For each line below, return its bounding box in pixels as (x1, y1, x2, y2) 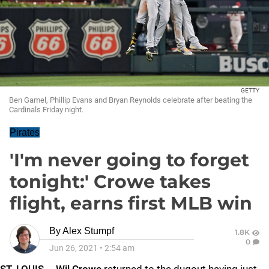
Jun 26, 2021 (49, 243, 98, 253)
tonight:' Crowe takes (10, 171, 211, 193)
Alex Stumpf (62, 226, 114, 236)
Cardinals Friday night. (9, 105, 83, 114)
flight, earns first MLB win (10, 192, 252, 214)
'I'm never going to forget (10, 149, 249, 171)
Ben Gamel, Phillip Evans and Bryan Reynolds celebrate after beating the (9, 95, 252, 104)
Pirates (10, 127, 40, 138)
